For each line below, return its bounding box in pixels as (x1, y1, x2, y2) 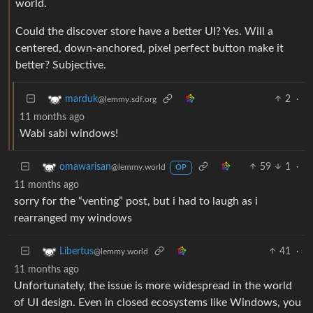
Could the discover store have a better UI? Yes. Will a (15, 25, 273, 37)
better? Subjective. (15, 59, 106, 71)
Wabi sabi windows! (20, 127, 118, 139)
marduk (65, 94, 98, 104)
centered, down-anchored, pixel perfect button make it (15, 42, 284, 54)
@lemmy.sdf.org (98, 94, 156, 103)
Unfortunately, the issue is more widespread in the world (14, 279, 292, 291)
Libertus (59, 246, 94, 256)
